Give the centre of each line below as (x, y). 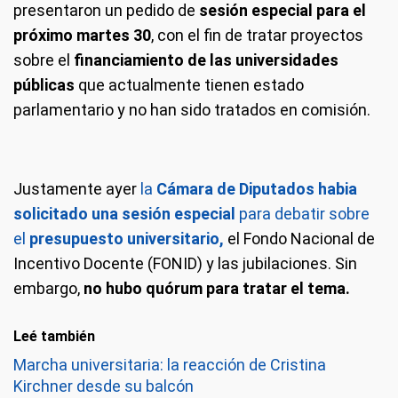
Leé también (54, 336)
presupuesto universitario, (127, 239)
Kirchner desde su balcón (103, 386)
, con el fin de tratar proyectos (257, 35)
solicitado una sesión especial (124, 214)
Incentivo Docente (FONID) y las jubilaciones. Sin (185, 263)
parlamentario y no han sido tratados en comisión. (192, 110)
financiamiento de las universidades (206, 60)
